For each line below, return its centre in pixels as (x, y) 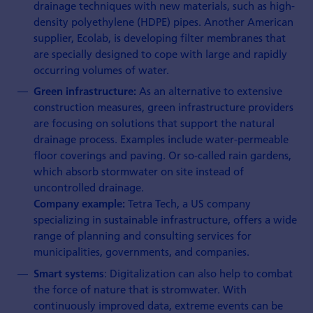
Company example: (81, 204)
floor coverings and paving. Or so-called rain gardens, (163, 155)
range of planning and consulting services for (143, 236)
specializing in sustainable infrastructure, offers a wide (166, 220)
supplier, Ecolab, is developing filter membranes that (160, 37)
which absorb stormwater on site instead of (139, 172)
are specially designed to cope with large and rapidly (161, 53)
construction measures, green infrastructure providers (164, 107)
